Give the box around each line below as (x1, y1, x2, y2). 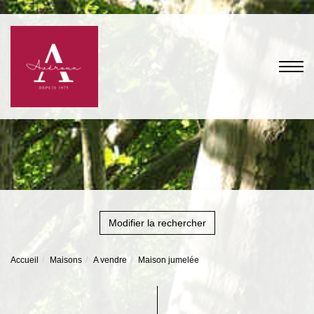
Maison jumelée (138, 255, 199, 265)
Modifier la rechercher (108, 217, 206, 228)
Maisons (50, 255, 82, 265)
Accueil (11, 255, 39, 265)
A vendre (93, 255, 127, 265)
